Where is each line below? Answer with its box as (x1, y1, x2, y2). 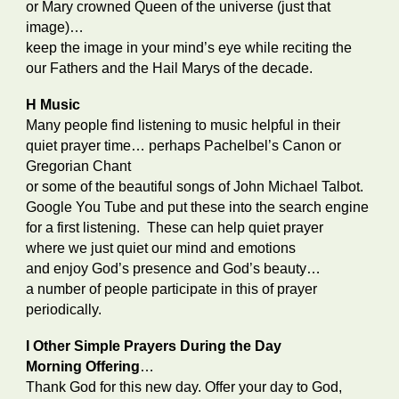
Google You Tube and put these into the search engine (26, 199, 370, 215)
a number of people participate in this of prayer (26, 281, 318, 297)
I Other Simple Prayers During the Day (26, 338, 282, 354)
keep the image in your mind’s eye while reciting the (26, 40, 353, 55)
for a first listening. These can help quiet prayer (26, 220, 328, 235)
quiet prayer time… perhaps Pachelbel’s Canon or (26, 138, 342, 153)
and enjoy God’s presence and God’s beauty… (26, 261, 322, 276)
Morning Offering (26, 359, 141, 374)
